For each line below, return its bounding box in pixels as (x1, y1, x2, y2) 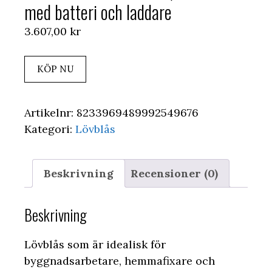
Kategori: (24, 122, 75, 137)
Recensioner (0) (131, 166, 218, 181)
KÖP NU (37, 63, 73, 75)
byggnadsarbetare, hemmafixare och (24, 253, 215, 268)
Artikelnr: (24, 106, 76, 120)
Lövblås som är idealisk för (24, 237, 166, 251)
